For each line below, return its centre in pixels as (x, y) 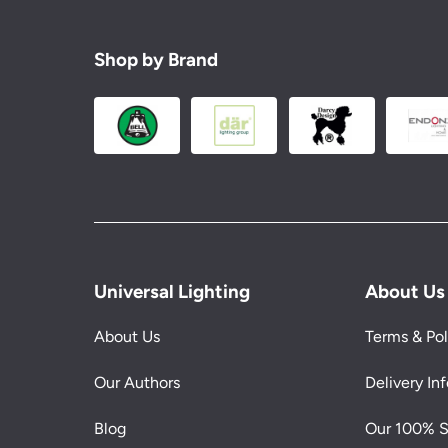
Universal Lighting (172, 291)
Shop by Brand (156, 59)
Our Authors (137, 382)
